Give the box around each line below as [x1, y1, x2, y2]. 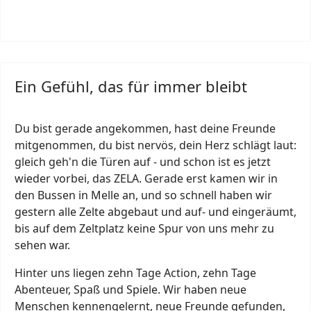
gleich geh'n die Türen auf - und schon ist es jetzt [15, 153, 271, 169]
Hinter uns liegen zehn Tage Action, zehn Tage [15, 264, 256, 280]
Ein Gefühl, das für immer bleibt [15, 75, 247, 96]
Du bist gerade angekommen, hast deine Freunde [15, 120, 276, 136]
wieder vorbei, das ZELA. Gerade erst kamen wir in [15, 170, 278, 186]
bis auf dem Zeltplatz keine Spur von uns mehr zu [15, 220, 274, 236]
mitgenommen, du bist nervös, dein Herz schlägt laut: [15, 137, 296, 153]
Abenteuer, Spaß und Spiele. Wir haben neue [15, 281, 246, 297]
